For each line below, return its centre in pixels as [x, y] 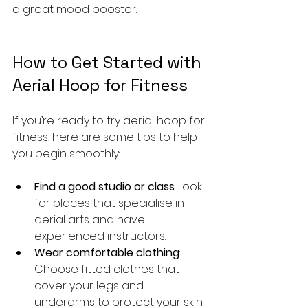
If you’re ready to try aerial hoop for [110, 121]
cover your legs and [90, 286]
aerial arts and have [91, 220]
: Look [190, 187]
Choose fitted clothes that [108, 269]
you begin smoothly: [66, 154]
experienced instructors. [100, 236]
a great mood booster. [75, 10]
